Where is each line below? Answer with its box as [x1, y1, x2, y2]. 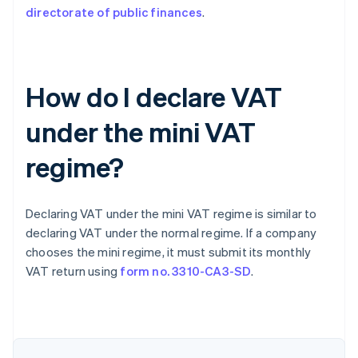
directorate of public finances [26, 4, 202, 21]
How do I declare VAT [26, 79, 282, 114]
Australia [49, 310, 96, 327]
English [49, 328, 82, 340]
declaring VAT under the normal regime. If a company [26, 225, 317, 241]
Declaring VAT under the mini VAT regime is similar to [26, 205, 317, 222]
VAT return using [26, 263, 121, 280]
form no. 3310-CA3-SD [120, 263, 252, 280]
